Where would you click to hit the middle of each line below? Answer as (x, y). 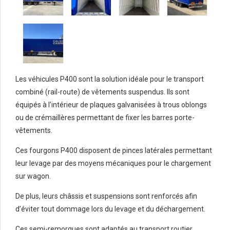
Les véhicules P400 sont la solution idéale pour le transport (110, 79)
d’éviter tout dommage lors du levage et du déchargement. (110, 209)
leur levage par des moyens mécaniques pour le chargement (113, 163)
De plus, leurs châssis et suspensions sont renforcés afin (106, 196)
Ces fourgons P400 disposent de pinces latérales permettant (114, 150)
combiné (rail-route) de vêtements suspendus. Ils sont (102, 92)
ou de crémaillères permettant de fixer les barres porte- (105, 117)
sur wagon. (33, 176)
